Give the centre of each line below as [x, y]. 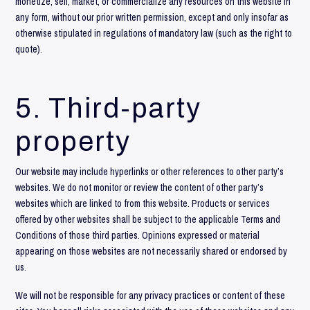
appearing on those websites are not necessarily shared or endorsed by [152, 251]
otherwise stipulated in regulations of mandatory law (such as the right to [154, 33]
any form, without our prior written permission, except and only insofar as [152, 17]
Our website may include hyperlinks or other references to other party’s [150, 171]
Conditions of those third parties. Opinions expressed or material [138, 235]
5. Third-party [109, 108]
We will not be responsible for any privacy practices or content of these [151, 295]
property [73, 141]
